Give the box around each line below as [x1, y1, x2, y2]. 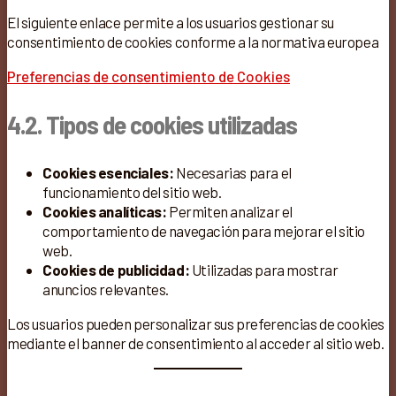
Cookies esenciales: [42, 164, 174, 182]
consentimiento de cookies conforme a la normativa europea [7, 33, 379, 51]
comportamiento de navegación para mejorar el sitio [42, 222, 366, 240]
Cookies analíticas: [42, 202, 167, 221]
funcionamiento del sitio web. [42, 183, 222, 202]
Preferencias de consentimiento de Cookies [7, 67, 290, 86]
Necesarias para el [173, 164, 292, 182]
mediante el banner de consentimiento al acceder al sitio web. [7, 334, 385, 353]
